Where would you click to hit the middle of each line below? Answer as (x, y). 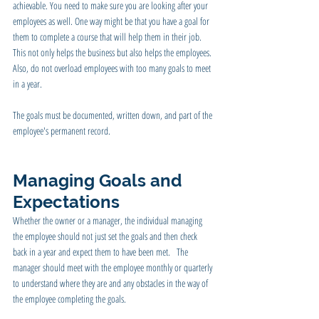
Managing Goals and (99, 180)
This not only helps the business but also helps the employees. (113, 52)
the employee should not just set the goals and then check (106, 236)
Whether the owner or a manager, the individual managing (109, 220)
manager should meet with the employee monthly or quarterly (114, 267)
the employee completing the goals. (73, 298)
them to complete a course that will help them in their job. (108, 36)
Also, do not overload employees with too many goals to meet (113, 68)
